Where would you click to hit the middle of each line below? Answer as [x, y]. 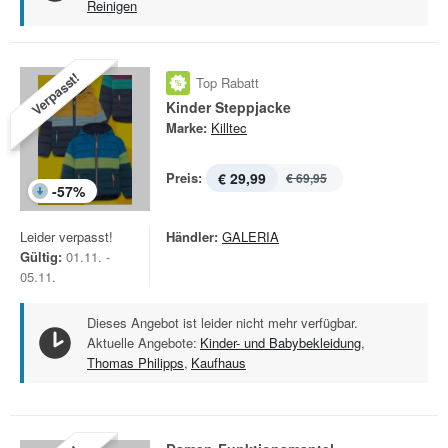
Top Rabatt [227, 82]
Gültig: [41, 256]
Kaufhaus [218, 362]
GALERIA [250, 236]
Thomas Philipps [135, 362]
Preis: [184, 177]
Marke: [186, 127]
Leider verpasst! [66, 236]
